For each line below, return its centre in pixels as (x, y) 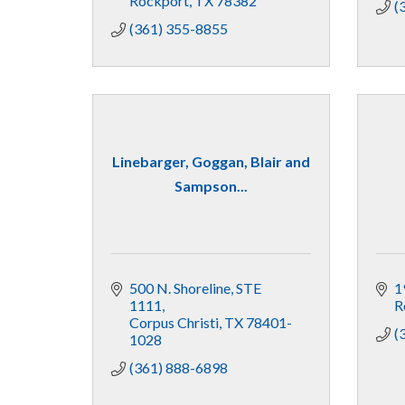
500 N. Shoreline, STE (195, 287)
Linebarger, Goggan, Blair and (211, 162)
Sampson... (211, 186)
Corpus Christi (174, 322)
